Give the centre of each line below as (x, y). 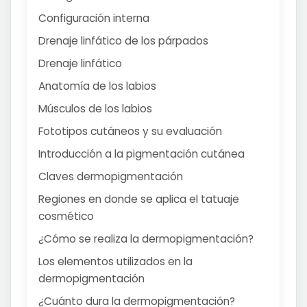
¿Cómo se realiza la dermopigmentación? (146, 239)
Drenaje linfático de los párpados (123, 41)
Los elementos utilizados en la (115, 262)
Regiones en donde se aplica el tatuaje (139, 199)
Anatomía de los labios (97, 86)
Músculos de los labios (95, 109)
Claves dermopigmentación (111, 177)
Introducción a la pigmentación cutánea (142, 154)
